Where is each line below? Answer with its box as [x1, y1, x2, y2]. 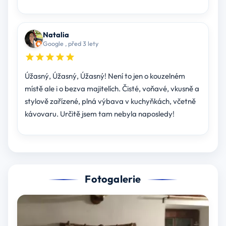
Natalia [42, 30, 69, 40]
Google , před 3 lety [42, 39, 98, 48]
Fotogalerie [85, 173, 141, 186]
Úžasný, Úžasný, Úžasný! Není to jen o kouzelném [24, 71, 185, 81]
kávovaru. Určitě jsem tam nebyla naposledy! [24, 109, 175, 119]
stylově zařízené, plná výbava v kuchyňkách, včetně [24, 96, 196, 106]
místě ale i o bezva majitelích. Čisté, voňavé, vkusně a [24, 84, 199, 94]
